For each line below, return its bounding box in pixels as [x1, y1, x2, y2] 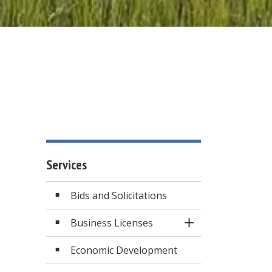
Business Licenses [70, 216, 153, 229]
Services [46, 156, 87, 173]
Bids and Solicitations [70, 189, 167, 202]
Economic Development [70, 243, 177, 257]
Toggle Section [188, 222, 257, 235]
